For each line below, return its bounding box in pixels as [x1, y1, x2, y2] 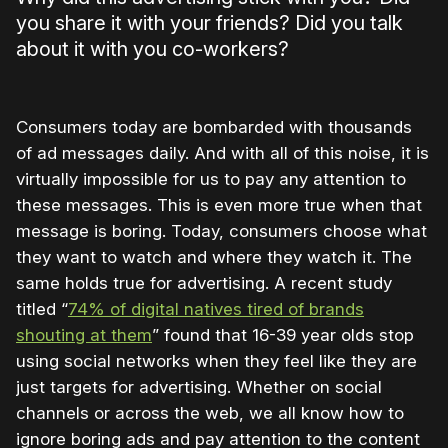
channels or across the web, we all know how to [16, 403, 404, 424]
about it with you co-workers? [16, 37, 289, 62]
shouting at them [16, 325, 152, 346]
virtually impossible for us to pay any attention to [16, 169, 406, 190]
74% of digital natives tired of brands [68, 299, 364, 320]
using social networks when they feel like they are [16, 351, 417, 372]
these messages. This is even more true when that [16, 195, 422, 216]
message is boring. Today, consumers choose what [16, 221, 427, 242]
